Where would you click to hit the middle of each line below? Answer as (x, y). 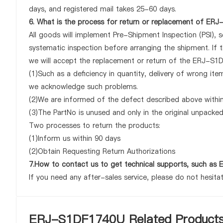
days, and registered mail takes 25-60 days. (103, 9)
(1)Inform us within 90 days (75, 138)
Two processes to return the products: (95, 125)
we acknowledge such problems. (83, 87)
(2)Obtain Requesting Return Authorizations (102, 151)
